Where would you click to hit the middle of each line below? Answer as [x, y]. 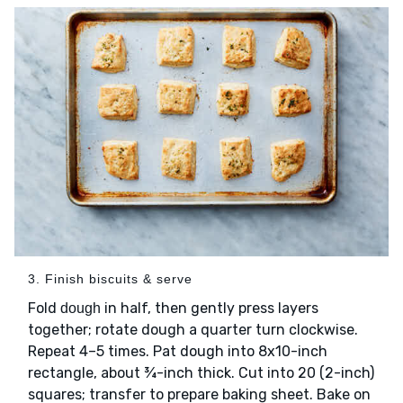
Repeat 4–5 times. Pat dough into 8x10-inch [178, 352]
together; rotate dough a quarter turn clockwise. [193, 330]
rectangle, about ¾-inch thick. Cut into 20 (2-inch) [201, 373]
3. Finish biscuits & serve [110, 279]
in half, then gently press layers [210, 309]
